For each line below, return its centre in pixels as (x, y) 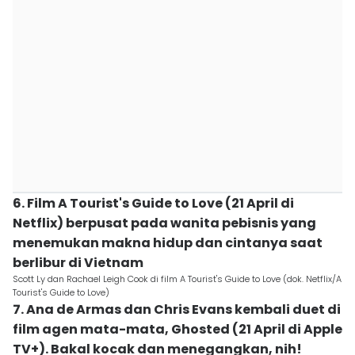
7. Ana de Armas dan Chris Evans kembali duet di (177, 309)
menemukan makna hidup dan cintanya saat (168, 243)
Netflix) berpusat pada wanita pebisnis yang (164, 223)
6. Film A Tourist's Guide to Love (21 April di (153, 203)
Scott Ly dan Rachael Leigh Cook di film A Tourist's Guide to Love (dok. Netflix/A (177, 279)
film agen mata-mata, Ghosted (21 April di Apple (177, 329)
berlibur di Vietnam (78, 263)
